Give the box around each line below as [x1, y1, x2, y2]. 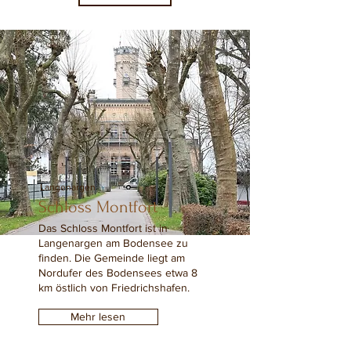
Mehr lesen [71, 310, 125, 323]
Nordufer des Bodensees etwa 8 [38, 266, 197, 279]
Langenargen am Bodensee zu [38, 237, 188, 249]
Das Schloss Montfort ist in [38, 222, 168, 234]
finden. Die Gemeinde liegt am [38, 251, 185, 264]
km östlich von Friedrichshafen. [38, 281, 190, 294]
